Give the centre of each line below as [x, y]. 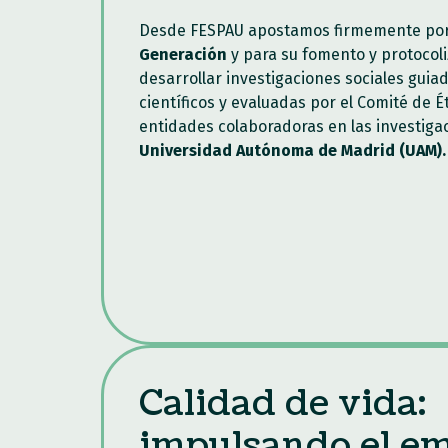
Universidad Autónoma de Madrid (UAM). [292, 150]
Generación [184, 54]
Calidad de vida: [282, 403]
